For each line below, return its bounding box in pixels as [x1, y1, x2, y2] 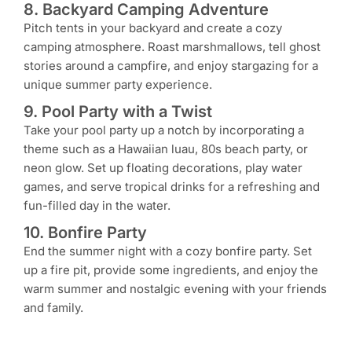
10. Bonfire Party [24, 223, 147, 243]
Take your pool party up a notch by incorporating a [24, 123, 304, 138]
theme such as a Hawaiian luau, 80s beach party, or [24, 141, 308, 157]
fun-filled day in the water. [24, 198, 170, 214]
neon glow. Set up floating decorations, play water [24, 160, 302, 176]
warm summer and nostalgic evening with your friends [24, 281, 327, 297]
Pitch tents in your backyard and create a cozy [24, 20, 282, 36]
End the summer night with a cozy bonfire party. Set [24, 244, 312, 259]
